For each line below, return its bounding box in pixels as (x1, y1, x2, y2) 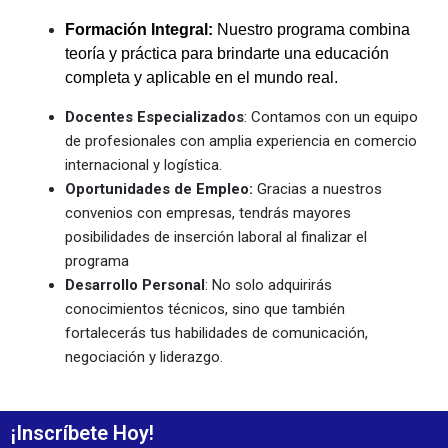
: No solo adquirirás (205, 275, 332, 294)
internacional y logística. (65, 155, 222, 174)
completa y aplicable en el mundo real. (65, 68, 338, 86)
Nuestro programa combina (217, 20, 410, 38)
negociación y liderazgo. (65, 347, 223, 366)
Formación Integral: (65, 20, 213, 38)
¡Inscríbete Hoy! (10, 421, 154, 446)
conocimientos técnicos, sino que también (65, 299, 345, 318)
